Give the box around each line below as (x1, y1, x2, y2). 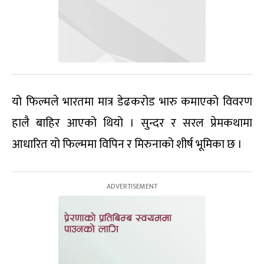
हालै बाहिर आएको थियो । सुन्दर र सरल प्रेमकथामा (12, 113, 252, 133)
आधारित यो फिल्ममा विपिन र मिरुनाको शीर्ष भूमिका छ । (12, 134, 242, 154)
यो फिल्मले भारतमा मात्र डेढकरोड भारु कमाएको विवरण (12, 92, 252, 112)
